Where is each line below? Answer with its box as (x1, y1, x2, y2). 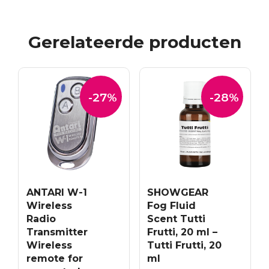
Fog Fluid (147, 199, 196, 211)
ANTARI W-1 (26, 186, 87, 198)
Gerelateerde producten (28, 32, 241, 53)
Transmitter (26, 226, 88, 238)
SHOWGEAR (147, 186, 209, 198)
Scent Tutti (147, 213, 206, 225)
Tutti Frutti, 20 (147, 239, 222, 251)
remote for (26, 252, 83, 264)
